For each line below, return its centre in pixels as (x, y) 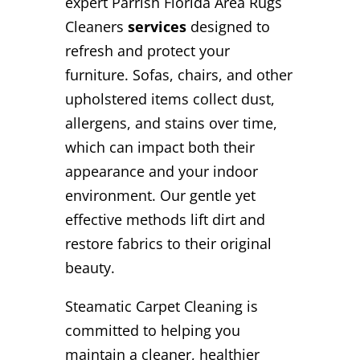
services (155, 26)
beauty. (90, 267)
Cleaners (94, 26)
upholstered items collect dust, (170, 98)
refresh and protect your (147, 50)
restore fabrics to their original (168, 243)
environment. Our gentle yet (160, 195)
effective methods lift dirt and (165, 219)
